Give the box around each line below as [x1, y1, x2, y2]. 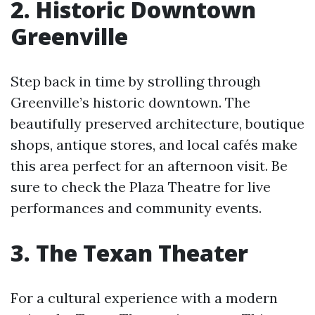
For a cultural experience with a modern [11, 289, 278, 307]
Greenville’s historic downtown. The [11, 94, 250, 111]
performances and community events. [11, 199, 262, 217]
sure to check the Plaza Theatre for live [11, 178, 271, 195]
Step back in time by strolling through [11, 72, 261, 90]
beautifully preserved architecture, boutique [11, 115, 304, 132]
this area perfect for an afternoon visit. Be [11, 157, 288, 174]
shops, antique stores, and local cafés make [11, 136, 297, 153]
